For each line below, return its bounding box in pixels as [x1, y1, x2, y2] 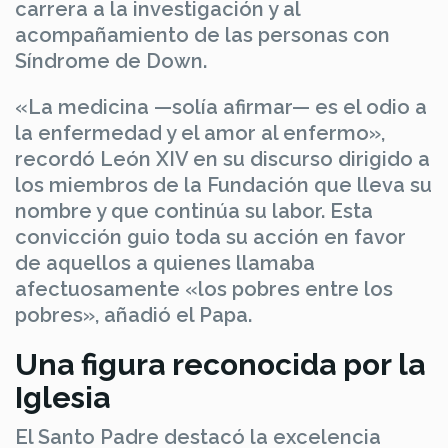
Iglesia [15, 379, 110, 415]
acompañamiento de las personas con [15, 22, 390, 47]
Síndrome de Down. [15, 48, 207, 73]
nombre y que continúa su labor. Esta [15, 198, 373, 223]
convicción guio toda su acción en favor [15, 224, 406, 249]
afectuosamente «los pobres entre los [15, 276, 393, 301]
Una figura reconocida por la [15, 346, 425, 382]
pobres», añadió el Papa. [15, 302, 252, 327]
